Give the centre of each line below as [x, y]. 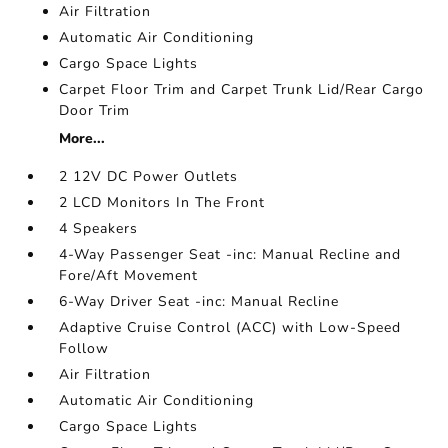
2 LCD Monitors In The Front [162, 203]
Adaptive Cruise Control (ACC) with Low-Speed [230, 328]
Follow [84, 349]
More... [82, 139]
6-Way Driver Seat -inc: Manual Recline [199, 302]
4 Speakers [99, 229]
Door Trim [95, 111]
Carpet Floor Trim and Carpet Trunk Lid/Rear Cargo [242, 90]
